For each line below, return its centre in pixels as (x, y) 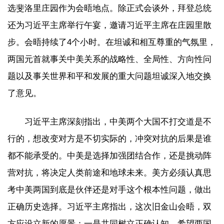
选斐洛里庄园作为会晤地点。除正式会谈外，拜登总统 (109, 8)
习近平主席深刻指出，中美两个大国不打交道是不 (118, 121)
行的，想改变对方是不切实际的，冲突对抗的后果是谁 (109, 138)
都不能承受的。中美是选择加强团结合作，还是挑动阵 (109, 155)
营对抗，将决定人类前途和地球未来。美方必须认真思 (109, 172)
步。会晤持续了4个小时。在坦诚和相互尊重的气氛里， (112, 42)
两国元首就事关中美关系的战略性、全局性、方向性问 (109, 59)
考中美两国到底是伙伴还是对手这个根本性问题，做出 (109, 189)
